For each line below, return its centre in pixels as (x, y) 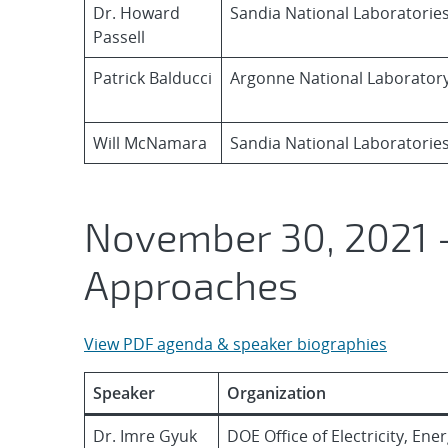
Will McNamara (150, 143)
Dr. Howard (136, 13)
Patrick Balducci (152, 78)
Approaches (191, 284)
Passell (119, 37)
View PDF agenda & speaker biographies (235, 344)
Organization (276, 393)
